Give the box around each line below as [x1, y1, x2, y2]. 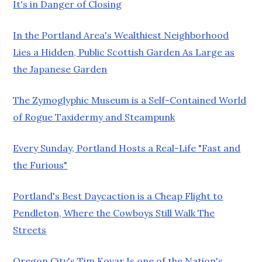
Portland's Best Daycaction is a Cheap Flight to [13, 189, 223, 202]
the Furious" [13, 158, 68, 171]
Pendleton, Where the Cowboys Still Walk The [13, 206, 215, 219]
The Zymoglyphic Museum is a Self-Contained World [13, 94, 247, 106]
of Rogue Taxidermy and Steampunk [13, 111, 175, 123]
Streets [13, 223, 47, 236]
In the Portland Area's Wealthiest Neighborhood [13, 29, 229, 41]
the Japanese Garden [13, 63, 108, 75]
